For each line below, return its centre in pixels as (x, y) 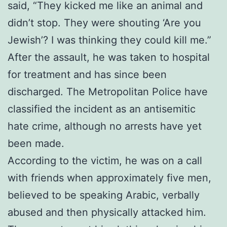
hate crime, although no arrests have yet (105, 126)
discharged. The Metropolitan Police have (108, 91)
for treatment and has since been (87, 74)
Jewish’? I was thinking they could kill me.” (109, 40)
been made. (36, 143)
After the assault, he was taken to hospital (109, 57)
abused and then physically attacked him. (107, 212)
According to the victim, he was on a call (105, 160)
